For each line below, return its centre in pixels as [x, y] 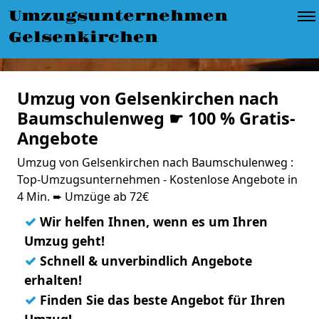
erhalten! [53, 280]
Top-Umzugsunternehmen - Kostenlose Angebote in [157, 179]
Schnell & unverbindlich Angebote [144, 261]
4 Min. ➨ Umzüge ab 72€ [83, 197]
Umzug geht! [64, 241]
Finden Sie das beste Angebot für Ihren [161, 300]
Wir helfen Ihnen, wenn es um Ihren [152, 221]
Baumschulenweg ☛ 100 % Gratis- [156, 118]
